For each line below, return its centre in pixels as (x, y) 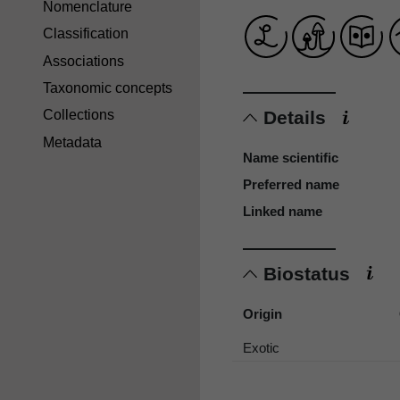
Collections (79, 115)
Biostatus (309, 273)
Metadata (72, 142)
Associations (83, 61)
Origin (262, 313)
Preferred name (291, 185)
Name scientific (291, 158)
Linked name (283, 212)
